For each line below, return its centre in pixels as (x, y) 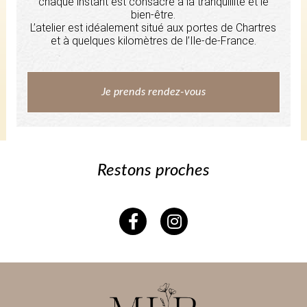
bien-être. (153, 14)
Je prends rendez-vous (153, 91)
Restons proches (153, 170)
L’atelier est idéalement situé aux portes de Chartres (153, 27)
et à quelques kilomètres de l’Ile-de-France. (153, 40)
